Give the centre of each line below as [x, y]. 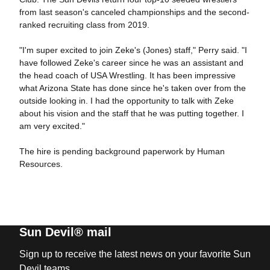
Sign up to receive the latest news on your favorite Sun [135, 254]
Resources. [41, 164]
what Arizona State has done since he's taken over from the [132, 88]
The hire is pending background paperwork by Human [122, 151]
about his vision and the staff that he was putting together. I [131, 113]
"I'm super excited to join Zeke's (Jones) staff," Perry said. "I [133, 50]
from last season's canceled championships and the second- [134, 12]
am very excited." [52, 126]
